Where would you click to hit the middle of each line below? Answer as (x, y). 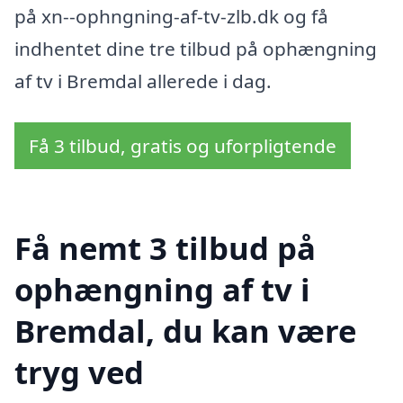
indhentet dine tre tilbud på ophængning (196, 49)
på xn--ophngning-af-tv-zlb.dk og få (171, 17)
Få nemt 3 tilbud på (165, 247)
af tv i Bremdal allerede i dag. (143, 81)
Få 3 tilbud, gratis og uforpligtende (183, 146)
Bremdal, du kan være (185, 330)
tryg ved (79, 372)
